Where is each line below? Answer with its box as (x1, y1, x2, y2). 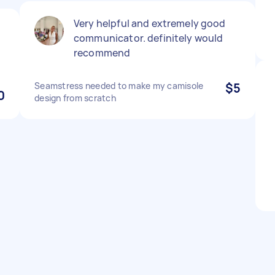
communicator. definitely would (74, 31, 223, 45)
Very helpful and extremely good (74, 17, 226, 30)
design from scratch (34, 92, 116, 104)
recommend (74, 46, 131, 60)
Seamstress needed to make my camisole (34, 80, 204, 91)
